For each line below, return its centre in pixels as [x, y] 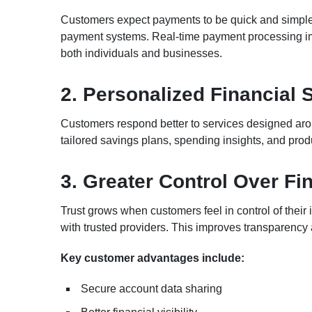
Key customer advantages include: [153, 258]
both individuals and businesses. [141, 53]
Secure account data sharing [151, 288]
